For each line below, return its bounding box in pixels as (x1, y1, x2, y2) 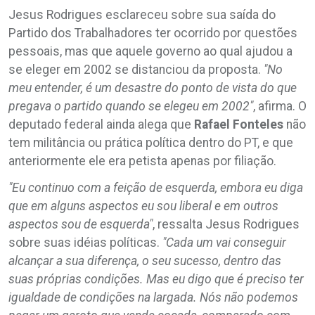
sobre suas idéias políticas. (8, 236, 162, 250)
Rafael (194, 117, 230, 132)
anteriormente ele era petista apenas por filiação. (8, 154, 276, 169)
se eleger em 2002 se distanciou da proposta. (8, 63, 264, 77)
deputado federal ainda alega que (8, 117, 194, 132)
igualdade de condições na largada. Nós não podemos (8, 290, 298, 305)
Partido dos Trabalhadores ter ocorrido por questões (8, 26, 297, 41)
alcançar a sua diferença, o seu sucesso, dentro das (8, 254, 281, 269)
